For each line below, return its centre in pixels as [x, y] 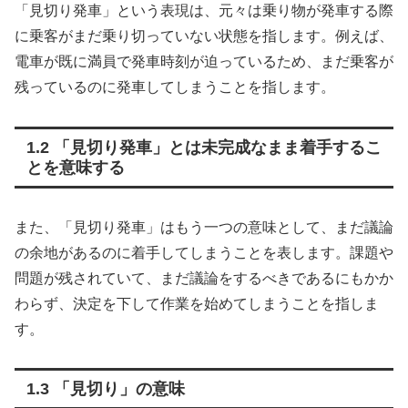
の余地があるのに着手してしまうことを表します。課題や [204, 252]
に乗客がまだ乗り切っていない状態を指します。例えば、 [204, 36]
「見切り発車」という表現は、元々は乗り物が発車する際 [204, 10]
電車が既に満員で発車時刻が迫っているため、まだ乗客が [204, 61]
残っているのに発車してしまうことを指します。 [175, 87]
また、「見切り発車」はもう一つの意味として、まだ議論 [204, 227]
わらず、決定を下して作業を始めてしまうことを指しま [197, 303]
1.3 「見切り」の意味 [105, 389]
